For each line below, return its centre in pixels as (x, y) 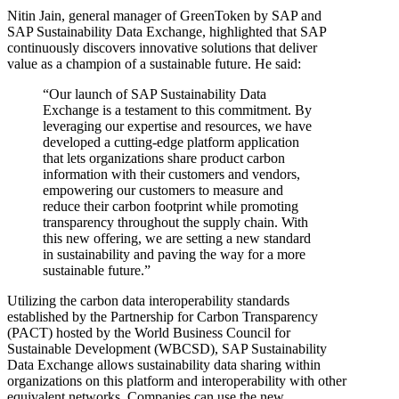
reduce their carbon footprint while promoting (171, 206)
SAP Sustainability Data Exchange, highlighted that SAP (167, 31)
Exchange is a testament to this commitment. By (177, 110)
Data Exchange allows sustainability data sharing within (164, 364)
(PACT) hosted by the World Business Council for (149, 332)
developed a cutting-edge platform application (171, 142)
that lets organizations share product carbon (164, 158)
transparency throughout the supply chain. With (175, 222)
